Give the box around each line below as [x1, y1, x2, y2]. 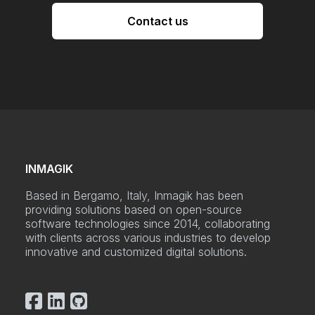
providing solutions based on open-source [25, 202, 242, 217]
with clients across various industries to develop [25, 231, 271, 245]
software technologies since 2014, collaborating [25, 217, 270, 231]
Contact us [127, 14, 188, 29]
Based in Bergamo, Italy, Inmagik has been [25, 188, 243, 203]
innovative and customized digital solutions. [25, 245, 247, 259]
